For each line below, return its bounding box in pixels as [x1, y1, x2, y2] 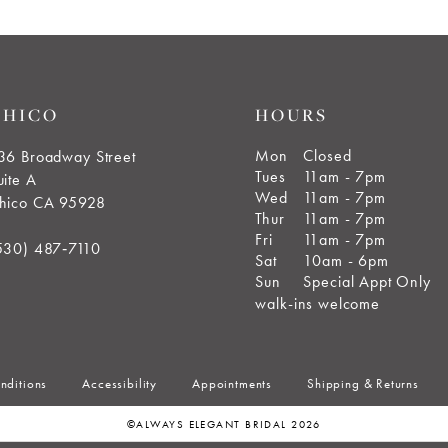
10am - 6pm [303, 249, 389, 271]
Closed [303, 144, 352, 166]
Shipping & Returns [307, 375, 419, 393]
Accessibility [82, 375, 158, 393]
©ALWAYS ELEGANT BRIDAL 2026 [127, 417, 321, 432]
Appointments [192, 375, 273, 393]
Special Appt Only [303, 270, 431, 292]
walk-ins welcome [255, 292, 381, 314]
